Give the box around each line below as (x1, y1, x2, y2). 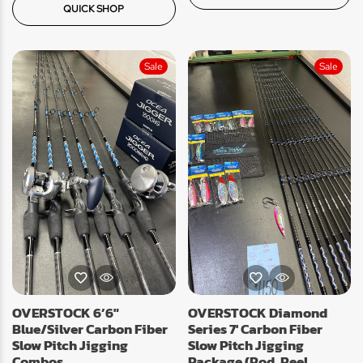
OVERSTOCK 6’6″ (12, 301, 119, 323)
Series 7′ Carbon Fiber (187, 318, 322, 340)
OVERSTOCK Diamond (187, 301, 327, 323)
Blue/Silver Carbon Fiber (12, 318, 168, 340)
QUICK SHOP (63, 2, 125, 15)
